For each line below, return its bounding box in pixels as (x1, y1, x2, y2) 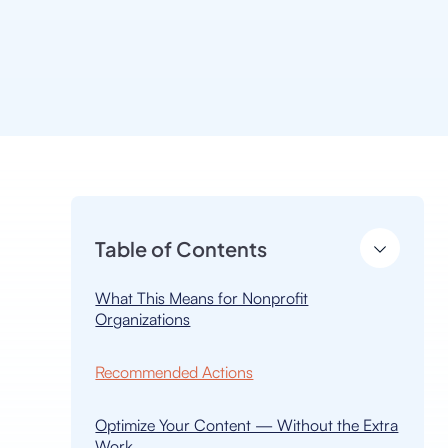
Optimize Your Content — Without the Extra (95, 415, 399, 435)
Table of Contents (95, 235, 268, 261)
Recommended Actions (95, 362, 254, 382)
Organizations (95, 309, 191, 329)
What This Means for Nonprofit (95, 288, 309, 308)
